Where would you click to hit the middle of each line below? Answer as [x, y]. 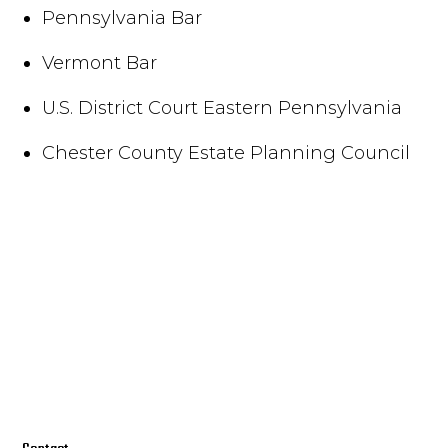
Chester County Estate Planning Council [226, 152]
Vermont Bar [100, 62]
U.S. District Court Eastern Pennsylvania [222, 107]
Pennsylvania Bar [122, 17]
